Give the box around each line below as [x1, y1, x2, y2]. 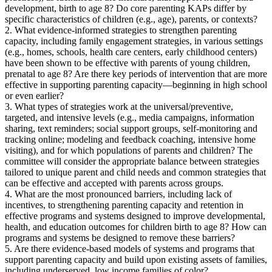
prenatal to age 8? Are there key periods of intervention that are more [5, 68, 267, 79]
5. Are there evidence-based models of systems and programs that [5, 243, 254, 254]
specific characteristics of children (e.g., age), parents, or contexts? [5, 13, 257, 24]
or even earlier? [5, 90, 64, 101]
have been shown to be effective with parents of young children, [5, 57, 250, 68]
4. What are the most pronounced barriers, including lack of [5, 188, 232, 199]
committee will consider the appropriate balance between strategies [5, 155, 259, 166]
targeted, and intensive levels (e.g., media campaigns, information [5, 112, 254, 123]
